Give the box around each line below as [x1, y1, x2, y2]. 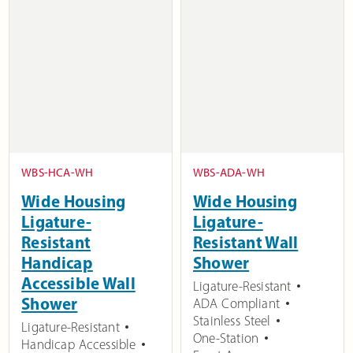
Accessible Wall [21, 273, 136, 294]
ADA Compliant [193, 295, 281, 312]
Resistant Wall [193, 232, 299, 253]
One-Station [193, 330, 259, 347]
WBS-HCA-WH [21, 165, 94, 180]
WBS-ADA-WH [193, 165, 265, 180]
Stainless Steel [193, 313, 271, 329]
